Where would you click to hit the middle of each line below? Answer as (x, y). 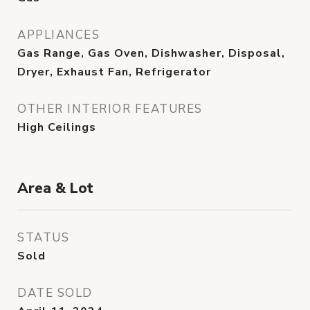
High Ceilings (57, 127)
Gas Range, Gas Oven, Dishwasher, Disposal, (151, 53)
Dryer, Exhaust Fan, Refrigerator (114, 72)
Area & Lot (55, 188)
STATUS (43, 238)
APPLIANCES (58, 35)
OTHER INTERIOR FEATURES (110, 109)
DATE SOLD (55, 293)
